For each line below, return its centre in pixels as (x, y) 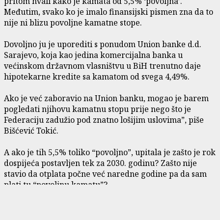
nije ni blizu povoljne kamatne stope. (73, 22)
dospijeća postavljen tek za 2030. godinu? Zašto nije (100, 163)
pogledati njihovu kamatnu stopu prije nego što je (97, 109)
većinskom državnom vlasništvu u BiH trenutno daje (102, 66)
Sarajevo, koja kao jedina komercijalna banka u (93, 55)
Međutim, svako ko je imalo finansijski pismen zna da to (109, 12)
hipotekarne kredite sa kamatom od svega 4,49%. (97, 76)
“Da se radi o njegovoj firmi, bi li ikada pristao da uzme (107, 206)
